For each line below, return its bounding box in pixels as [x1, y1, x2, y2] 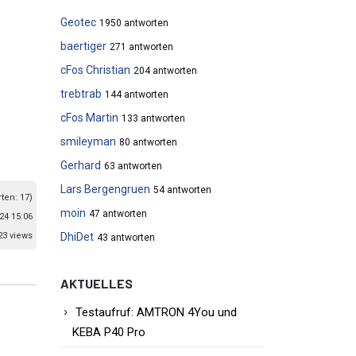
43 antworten [97, 232, 155, 243]
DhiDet [60, 230, 94, 243]
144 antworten [105, 89, 168, 100]
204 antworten [133, 65, 197, 76]
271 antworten [110, 41, 173, 52]
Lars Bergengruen [60, 183, 150, 195]
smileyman [60, 135, 116, 148]
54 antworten [153, 184, 211, 195]
